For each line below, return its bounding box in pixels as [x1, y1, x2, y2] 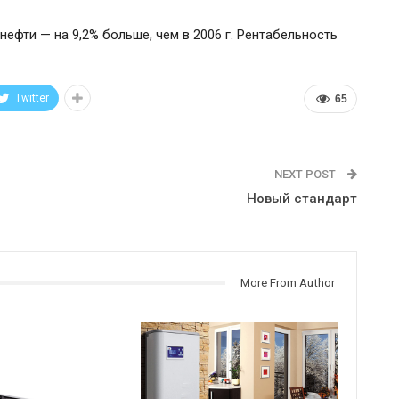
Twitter [15, 91, 49, 104]
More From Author [240, 275, 335, 289]
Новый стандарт [246, 190, 357, 207]
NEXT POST [273, 167, 338, 181]
